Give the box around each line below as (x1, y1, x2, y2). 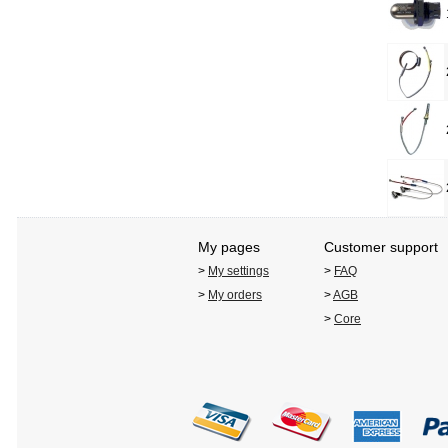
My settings (208, 264, 269, 279)
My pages (198, 239, 260, 256)
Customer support (324, 239, 438, 256)
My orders (208, 288, 262, 303)
